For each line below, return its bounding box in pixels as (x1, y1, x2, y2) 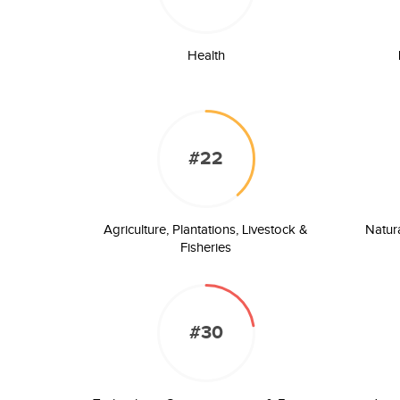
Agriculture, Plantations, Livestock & (104, 222, 309, 237)
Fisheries (180, 240, 232, 255)
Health (187, 48, 225, 63)
